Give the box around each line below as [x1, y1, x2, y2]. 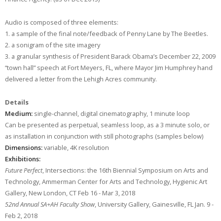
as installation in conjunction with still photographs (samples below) [4, 132, 203, 141]
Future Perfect [4, 166, 42, 175]
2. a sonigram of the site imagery [4, 40, 100, 50]
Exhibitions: [4, 154, 40, 163]
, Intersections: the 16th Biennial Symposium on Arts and [42, 166, 208, 175]
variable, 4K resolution [42, 143, 109, 152]
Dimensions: [4, 143, 42, 152]
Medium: [4, 109, 33, 118]
